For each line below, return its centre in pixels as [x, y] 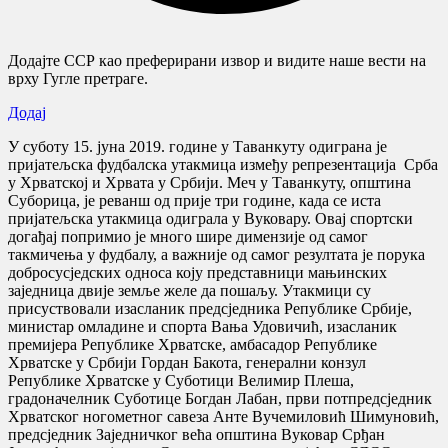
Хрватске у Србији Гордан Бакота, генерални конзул [187, 362]
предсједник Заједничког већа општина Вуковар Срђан [196, 434]
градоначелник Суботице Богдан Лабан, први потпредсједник [220, 398]
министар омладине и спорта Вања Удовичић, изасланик [202, 326]
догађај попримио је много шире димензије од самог [188, 236]
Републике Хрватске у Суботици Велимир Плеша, [181, 380]
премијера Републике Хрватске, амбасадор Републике [192, 344]
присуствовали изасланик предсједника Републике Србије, [210, 308]
